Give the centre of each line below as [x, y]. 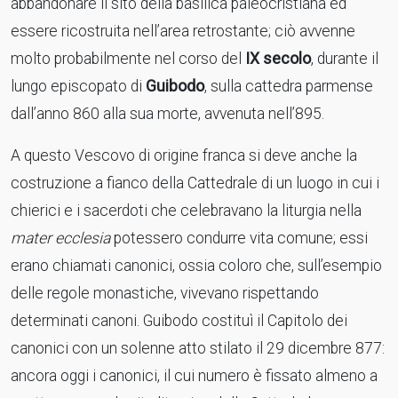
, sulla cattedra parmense [289, 86]
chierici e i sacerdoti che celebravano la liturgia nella [186, 211]
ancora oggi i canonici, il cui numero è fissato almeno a [194, 376]
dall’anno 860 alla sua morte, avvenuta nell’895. [167, 114]
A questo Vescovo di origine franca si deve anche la [184, 155]
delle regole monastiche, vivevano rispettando [165, 293]
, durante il [345, 59]
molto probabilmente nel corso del [126, 59]
